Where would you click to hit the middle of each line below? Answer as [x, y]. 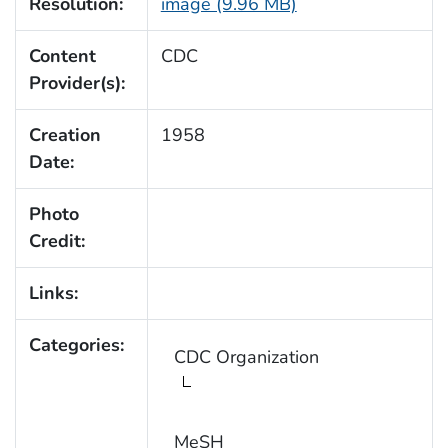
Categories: [76, 345]
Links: [53, 293]
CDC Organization [246, 357]
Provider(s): [76, 83]
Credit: [56, 241]
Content [62, 56]
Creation [64, 135]
